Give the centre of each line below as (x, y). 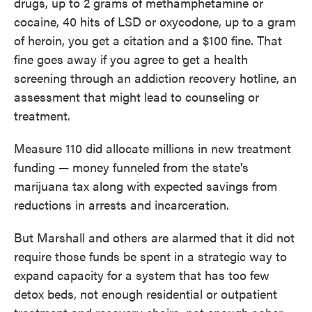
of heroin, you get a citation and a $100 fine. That (148, 40)
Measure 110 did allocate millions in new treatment (153, 148)
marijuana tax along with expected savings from (146, 186)
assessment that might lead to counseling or (136, 96)
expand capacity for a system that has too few (142, 275)
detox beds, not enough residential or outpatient (146, 294)
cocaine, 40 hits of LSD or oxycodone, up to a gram (155, 21)
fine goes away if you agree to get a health (131, 59)
